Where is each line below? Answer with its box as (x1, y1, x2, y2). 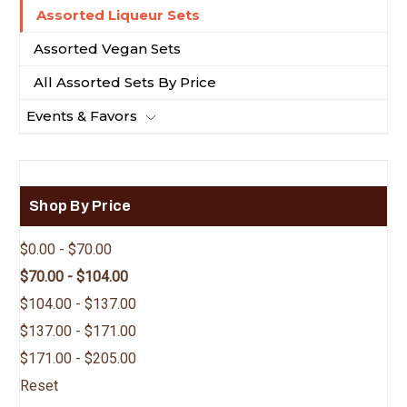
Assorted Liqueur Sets (36, 5, 200, 24)
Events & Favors (26, 106, 137, 124)
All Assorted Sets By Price (34, 73, 216, 91)
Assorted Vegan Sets (34, 39, 181, 57)
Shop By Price (29, 197, 132, 213)
